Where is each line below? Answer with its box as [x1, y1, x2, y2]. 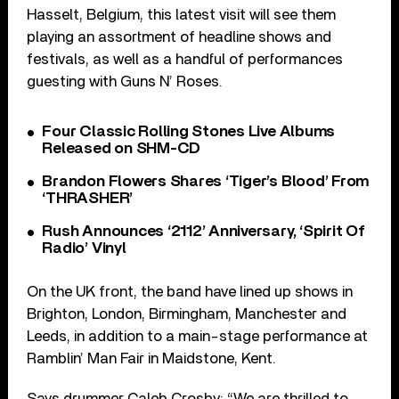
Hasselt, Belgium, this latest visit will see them [27, 6, 337, 22]
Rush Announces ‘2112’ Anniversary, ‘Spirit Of [42, 223, 365, 240]
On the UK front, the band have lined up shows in [27, 283, 354, 299]
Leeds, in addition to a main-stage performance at [27, 328, 369, 344]
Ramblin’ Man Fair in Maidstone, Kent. [27, 350, 277, 366]
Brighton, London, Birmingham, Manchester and [27, 305, 347, 322]
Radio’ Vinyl [42, 240, 126, 256]
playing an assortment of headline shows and [27, 28, 332, 45]
